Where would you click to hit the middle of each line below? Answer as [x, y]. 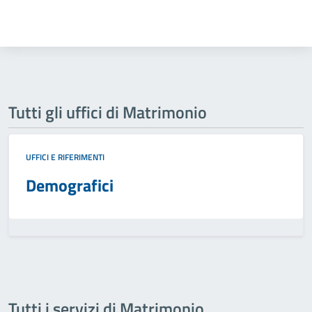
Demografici [70, 185]
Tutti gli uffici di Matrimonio [108, 112]
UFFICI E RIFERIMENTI [65, 157]
